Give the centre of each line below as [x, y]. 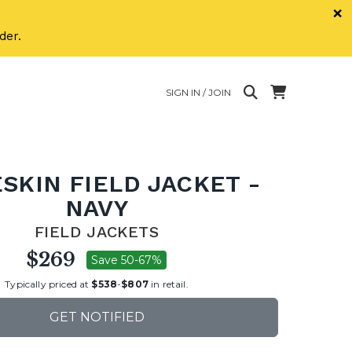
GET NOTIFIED [97, 317]
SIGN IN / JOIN [198, 92]
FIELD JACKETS [97, 232]
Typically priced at [48, 284]
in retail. [168, 284]
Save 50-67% [126, 260]
